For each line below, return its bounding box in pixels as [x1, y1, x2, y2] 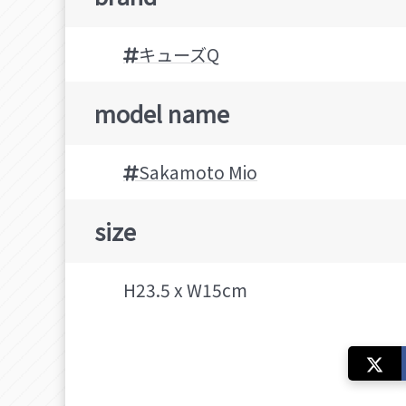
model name [94, 96, 229, 130]
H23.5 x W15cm [123, 277, 247, 304]
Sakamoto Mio [139, 159, 257, 186]
